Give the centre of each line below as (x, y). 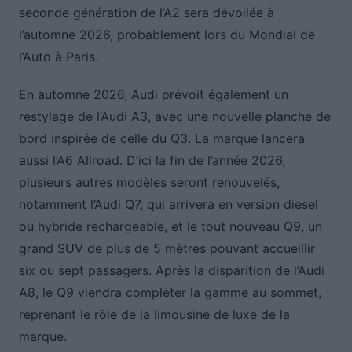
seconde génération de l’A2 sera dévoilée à (146, 13)
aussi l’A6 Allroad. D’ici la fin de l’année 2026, (152, 161)
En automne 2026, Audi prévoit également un (153, 95)
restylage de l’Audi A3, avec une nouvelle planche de (174, 117)
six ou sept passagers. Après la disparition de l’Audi (171, 271)
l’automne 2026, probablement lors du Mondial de (167, 35)
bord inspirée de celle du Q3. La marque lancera (161, 139)
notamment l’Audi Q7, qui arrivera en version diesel (168, 205)
